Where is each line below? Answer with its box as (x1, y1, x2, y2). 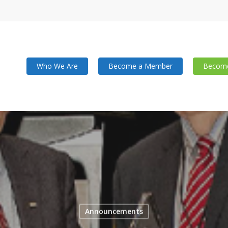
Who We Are (37, 61, 78, 71)
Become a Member (108, 61, 173, 71)
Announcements (84, 206, 143, 216)
